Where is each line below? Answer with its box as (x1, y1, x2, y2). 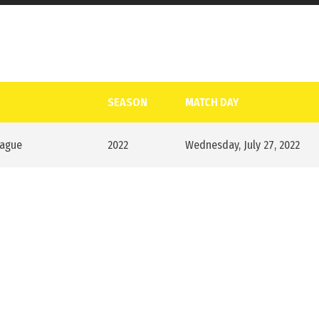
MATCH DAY (185, 95, 239, 109)
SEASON (108, 95, 147, 109)
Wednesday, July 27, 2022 (185, 138, 300, 152)
